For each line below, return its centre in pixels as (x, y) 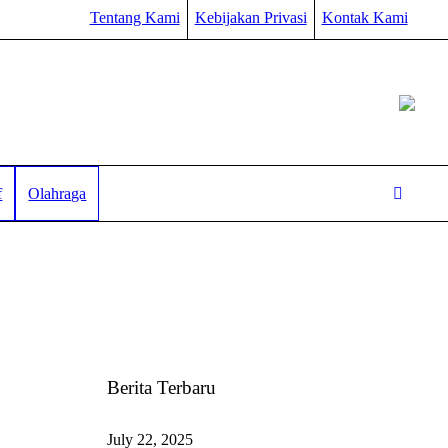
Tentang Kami (134, 18)
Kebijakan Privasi (250, 18)
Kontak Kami (364, 18)
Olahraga (57, 193)
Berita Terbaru (161, 387)
